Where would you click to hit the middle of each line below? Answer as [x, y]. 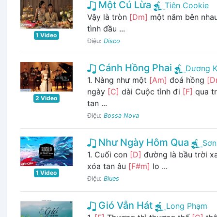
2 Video [46, 98]
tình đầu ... [106, 29]
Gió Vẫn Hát [124, 206]
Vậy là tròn [108, 17]
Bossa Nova [121, 116]
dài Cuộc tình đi [151, 92]
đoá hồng [187, 80]
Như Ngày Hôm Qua [142, 143]
